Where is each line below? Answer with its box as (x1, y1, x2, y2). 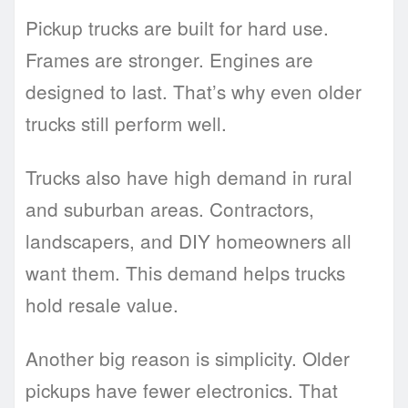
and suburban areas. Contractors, (25, 195, 314, 223)
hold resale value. (25, 291, 178, 319)
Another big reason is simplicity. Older (25, 344, 350, 372)
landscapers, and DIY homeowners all (25, 227, 352, 255)
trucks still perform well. (25, 109, 227, 138)
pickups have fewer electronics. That (25, 376, 338, 404)
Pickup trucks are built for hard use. (25, 14, 329, 42)
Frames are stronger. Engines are (25, 46, 313, 74)
